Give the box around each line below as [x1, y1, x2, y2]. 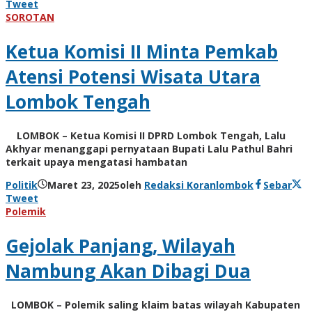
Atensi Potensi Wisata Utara [6, 63, 260, 89]
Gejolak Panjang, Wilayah [6, 233, 235, 258]
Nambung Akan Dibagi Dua [6, 258, 251, 283]
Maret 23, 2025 [47, 178, 120, 192]
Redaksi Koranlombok [144, 178, 253, 192]
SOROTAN [6, 10, 54, 24]
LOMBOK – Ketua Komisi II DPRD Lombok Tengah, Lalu [6, 129, 286, 143]
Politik [6, 178, 38, 192]
